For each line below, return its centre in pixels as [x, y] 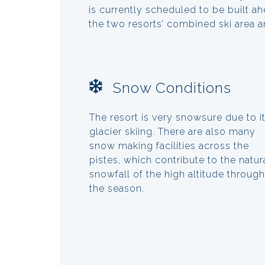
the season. [117, 188]
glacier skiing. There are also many [172, 131]
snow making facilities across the [169, 146]
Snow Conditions [172, 87]
